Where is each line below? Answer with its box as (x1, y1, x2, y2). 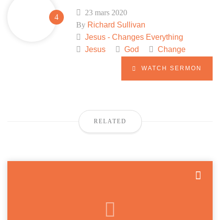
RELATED (93, 118, 127, 125)
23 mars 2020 (83, 8, 127, 17)
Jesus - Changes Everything (85, 33, 183, 41)
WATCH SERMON (139, 65, 202, 72)
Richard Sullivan (87, 21, 145, 29)
